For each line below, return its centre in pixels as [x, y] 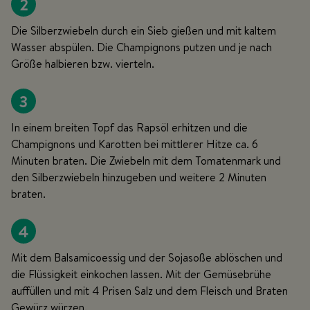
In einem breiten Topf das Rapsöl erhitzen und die [129, 128]
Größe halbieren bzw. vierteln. [83, 64]
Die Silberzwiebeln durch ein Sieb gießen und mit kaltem [144, 31]
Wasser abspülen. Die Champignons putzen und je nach [142, 47]
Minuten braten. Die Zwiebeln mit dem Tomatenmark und [146, 161]
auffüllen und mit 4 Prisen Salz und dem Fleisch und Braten [149, 291]
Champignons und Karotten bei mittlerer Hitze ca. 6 [135, 144]
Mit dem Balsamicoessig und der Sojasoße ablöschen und [147, 258]
